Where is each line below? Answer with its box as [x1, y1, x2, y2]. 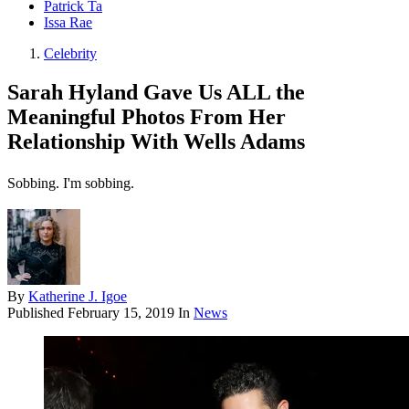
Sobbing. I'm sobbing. [7, 175, 134, 192]
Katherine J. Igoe [28, 288, 127, 305]
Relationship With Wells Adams [7, 130, 305, 154]
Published [7, 305, 68, 321]
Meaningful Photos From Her [7, 105, 286, 130]
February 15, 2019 [68, 305, 174, 321]
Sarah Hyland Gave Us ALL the [7, 80, 305, 105]
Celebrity [44, 46, 97, 62]
